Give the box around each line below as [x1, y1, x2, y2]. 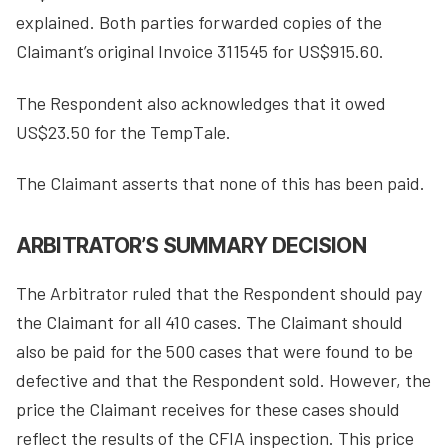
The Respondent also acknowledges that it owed [16, 91, 386, 114]
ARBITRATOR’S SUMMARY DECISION [16, 233, 366, 258]
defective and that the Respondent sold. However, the [16, 369, 431, 391]
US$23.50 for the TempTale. [16, 120, 231, 143]
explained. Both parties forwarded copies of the [16, 11, 382, 33]
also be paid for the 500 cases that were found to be [16, 340, 413, 362]
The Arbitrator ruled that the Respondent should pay [16, 282, 422, 304]
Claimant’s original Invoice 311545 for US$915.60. [16, 40, 384, 62]
